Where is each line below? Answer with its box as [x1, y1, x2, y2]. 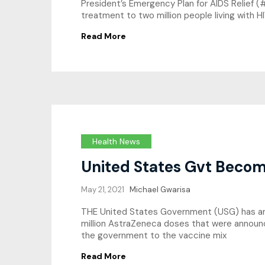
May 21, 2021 [81, 184, 124, 195]
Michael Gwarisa [130, 184, 190, 195]
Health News [92, 135, 140, 147]
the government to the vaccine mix [81, 230, 227, 242]
